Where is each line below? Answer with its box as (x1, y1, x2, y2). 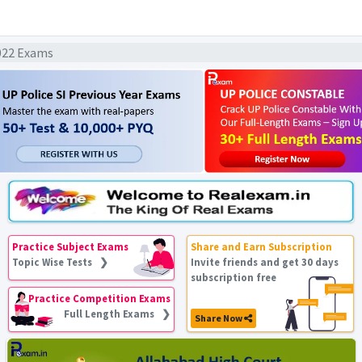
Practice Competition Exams (28, 292, 171, 305)
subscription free (191, 271, 277, 284)
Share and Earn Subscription (191, 240, 333, 253)
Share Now (195, 312, 245, 324)
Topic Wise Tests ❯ (12, 255, 109, 268)
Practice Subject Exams (12, 240, 129, 253)
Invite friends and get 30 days (191, 255, 339, 268)
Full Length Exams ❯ (64, 307, 171, 320)
